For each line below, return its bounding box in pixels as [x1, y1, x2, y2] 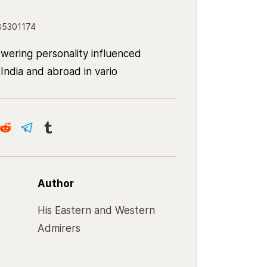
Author [38, 178, 74, 190]
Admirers [38, 222, 80, 234]
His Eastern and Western [38, 204, 155, 216]
